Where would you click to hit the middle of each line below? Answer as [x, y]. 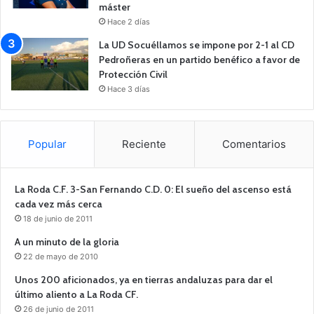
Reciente [144, 144]
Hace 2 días [129, 21]
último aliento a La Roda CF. [76, 294]
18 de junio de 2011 [58, 218]
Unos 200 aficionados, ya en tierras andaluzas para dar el [144, 279]
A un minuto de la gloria [67, 241]
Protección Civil [133, 74]
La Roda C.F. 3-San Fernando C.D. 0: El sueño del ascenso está [153, 189]
